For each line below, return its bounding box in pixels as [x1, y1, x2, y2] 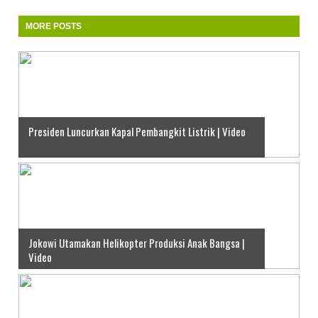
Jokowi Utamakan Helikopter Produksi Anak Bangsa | [28, 234, 245, 251]
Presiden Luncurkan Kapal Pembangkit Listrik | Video [28, 123, 246, 139]
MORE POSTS [26, 21, 82, 32]
